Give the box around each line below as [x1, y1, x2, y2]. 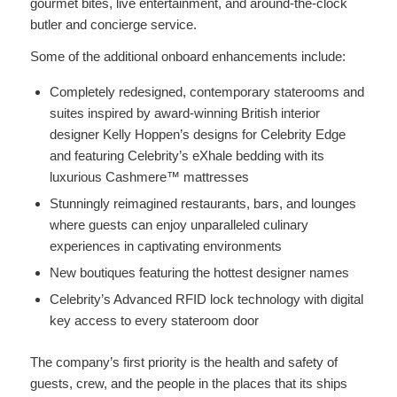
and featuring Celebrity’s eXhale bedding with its [49, 148, 324, 163]
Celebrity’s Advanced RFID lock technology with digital [49, 292, 363, 307]
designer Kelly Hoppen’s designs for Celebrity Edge [49, 127, 346, 142]
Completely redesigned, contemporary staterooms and [49, 84, 364, 99]
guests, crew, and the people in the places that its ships [29, 376, 347, 391]
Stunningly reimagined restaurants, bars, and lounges [49, 196, 356, 211]
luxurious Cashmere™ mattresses [49, 169, 249, 184]
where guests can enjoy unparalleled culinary [49, 217, 308, 232]
